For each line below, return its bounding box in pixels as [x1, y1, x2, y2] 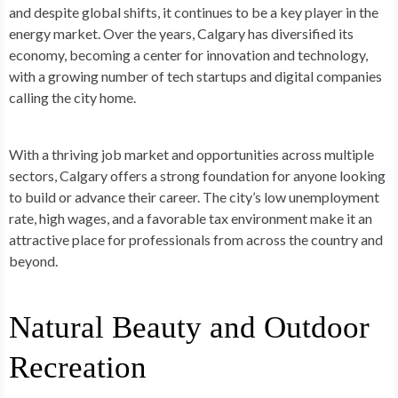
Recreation [9, 350, 147, 386]
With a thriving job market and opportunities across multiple [9, 146, 374, 163]
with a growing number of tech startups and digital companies [9, 68, 382, 85]
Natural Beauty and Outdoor [9, 310, 370, 346]
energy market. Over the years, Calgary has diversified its [9, 25, 354, 43]
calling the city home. [9, 89, 136, 107]
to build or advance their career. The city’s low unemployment [9, 188, 379, 206]
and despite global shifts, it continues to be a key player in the [9, 4, 378, 21]
